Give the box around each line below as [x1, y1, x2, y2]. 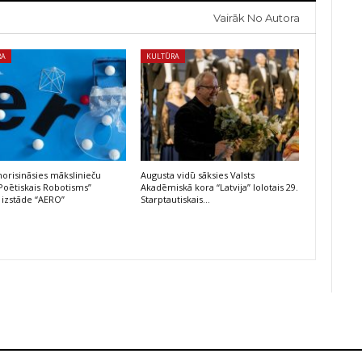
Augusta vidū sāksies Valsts [140, 168, 255, 181]
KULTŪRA [145, 51, 179, 62]
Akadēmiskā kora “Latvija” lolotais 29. [140, 180, 298, 193]
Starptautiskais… [140, 192, 210, 205]
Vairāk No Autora [213, 11, 301, 25]
